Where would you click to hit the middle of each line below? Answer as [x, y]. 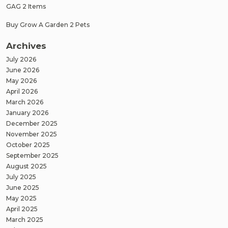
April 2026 [22, 92]
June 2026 [23, 70]
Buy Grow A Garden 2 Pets [48, 24]
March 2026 [25, 102]
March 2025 [25, 220]
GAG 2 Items [26, 6]
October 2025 [28, 145]
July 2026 [21, 60]
